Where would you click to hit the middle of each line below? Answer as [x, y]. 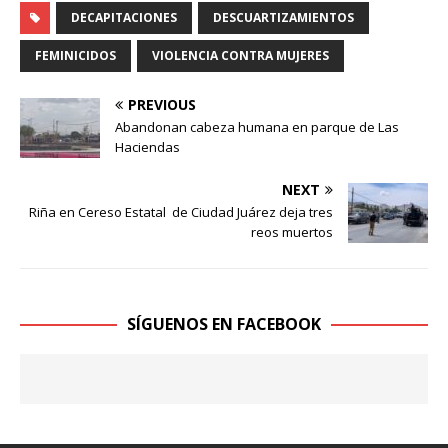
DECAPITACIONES [124, 17]
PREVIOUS [162, 104]
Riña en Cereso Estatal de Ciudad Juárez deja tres [181, 211]
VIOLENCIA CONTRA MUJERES [240, 55]
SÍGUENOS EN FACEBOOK [224, 323]
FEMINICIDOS [75, 55]
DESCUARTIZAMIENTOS [283, 17]
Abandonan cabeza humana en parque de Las [257, 126]
